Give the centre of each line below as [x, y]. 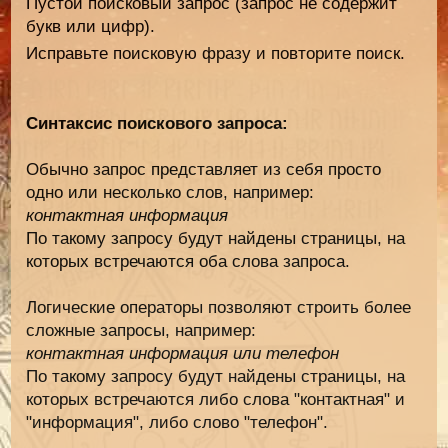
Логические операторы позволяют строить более [219, 307]
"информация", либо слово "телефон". [177, 422]
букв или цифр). [91, 27]
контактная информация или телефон [183, 353]
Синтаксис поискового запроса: [157, 123]
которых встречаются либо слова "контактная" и [216, 399]
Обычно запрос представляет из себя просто [204, 169]
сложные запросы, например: [141, 330]
